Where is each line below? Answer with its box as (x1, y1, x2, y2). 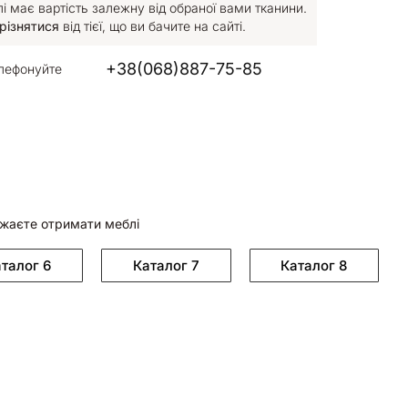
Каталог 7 (132, 256, 199, 274)
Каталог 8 (280, 256, 348, 274)
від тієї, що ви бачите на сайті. (59, 17, 246, 34)
